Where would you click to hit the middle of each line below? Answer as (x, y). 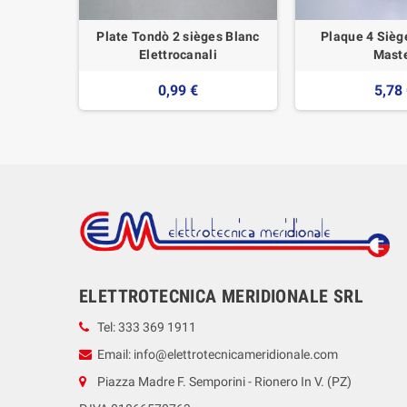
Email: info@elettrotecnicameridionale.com (218, 354)
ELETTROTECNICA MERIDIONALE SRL (221, 296)
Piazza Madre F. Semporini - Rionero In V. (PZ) (224, 381)
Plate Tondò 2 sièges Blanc (178, 36)
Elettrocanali (178, 54)
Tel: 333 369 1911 (147, 327)
